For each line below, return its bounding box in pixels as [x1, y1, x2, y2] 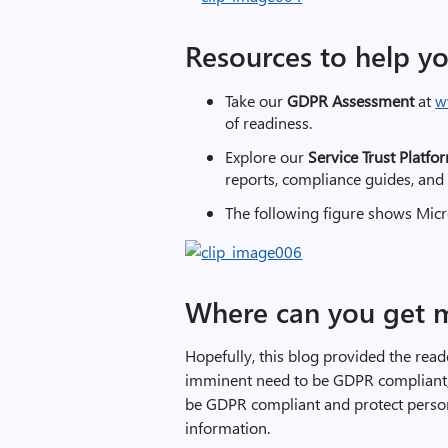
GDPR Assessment [287, 90, 419, 111]
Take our [225, 90, 288, 111]
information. [185, 417, 271, 438]
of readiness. [225, 112, 313, 133]
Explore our [225, 146, 309, 167]
